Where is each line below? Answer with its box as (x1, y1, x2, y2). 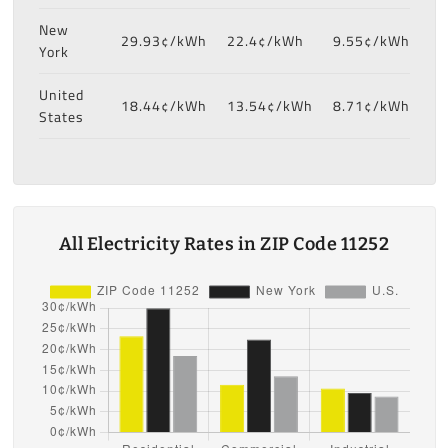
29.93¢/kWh (120, 27, 207, 54)
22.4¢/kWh (226, 27, 304, 54)
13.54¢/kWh (226, 92, 313, 119)
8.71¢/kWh (332, 92, 410, 119)
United (38, 81, 84, 108)
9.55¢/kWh (332, 27, 410, 54)
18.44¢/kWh (120, 92, 207, 119)
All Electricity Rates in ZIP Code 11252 (58, 232, 390, 255)
